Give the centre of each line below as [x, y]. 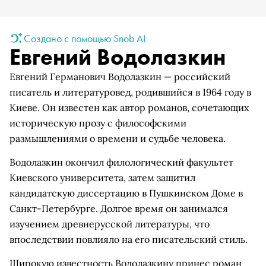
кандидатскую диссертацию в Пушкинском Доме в [126, 193]
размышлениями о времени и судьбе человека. [118, 138]
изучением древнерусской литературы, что [110, 224]
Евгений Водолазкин [118, 57]
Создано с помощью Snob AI [85, 38]
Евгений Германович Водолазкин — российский [120, 77]
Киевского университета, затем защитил [102, 178]
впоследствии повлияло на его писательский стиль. [129, 239]
